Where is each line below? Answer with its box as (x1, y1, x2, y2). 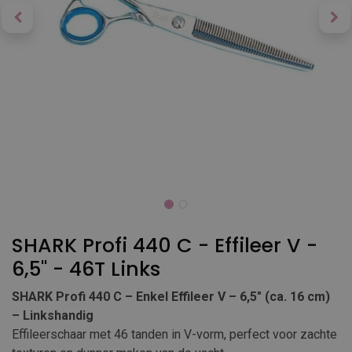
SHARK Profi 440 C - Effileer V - (12, 232, 317, 259)
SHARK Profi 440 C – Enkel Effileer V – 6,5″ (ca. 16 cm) (12, 289, 330, 304)
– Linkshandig (12, 308, 93, 323)
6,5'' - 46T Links (12, 255, 160, 283)
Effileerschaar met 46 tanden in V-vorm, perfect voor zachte (12, 327, 337, 342)
